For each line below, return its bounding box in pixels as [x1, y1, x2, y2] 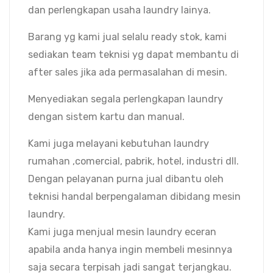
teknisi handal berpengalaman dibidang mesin [28, 190, 241, 202]
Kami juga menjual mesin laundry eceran [28, 225, 216, 238]
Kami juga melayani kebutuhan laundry [28, 137, 209, 149]
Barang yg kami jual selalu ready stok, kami [28, 30, 227, 43]
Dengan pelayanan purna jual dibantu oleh [28, 172, 224, 185]
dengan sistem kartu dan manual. [28, 110, 185, 122]
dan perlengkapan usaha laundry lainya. [28, 4, 211, 16]
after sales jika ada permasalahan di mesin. [28, 66, 227, 78]
